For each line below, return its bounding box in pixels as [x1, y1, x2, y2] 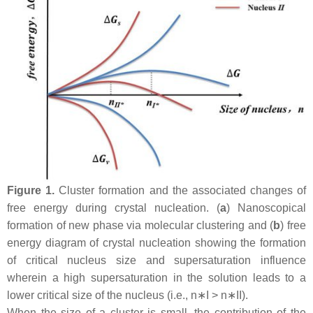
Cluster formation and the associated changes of [54, 184, 306, 196]
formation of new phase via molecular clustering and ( [7, 219, 274, 231]
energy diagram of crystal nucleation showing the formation [7, 236, 306, 249]
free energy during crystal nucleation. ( [7, 201, 220, 214]
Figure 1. [7, 184, 55, 196]
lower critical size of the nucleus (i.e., [7, 289, 191, 301]
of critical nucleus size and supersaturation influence [7, 254, 306, 266]
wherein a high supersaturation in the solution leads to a [7, 271, 306, 284]
